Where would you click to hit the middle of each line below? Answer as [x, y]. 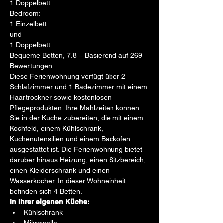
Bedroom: [25, 13]
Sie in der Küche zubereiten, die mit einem [78, 118]
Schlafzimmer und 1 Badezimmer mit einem [80, 87]
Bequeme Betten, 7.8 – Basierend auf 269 [77, 55]
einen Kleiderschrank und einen [61, 170]
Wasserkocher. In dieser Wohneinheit [69, 181]
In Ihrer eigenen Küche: [50, 202]
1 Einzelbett [28, 24]
